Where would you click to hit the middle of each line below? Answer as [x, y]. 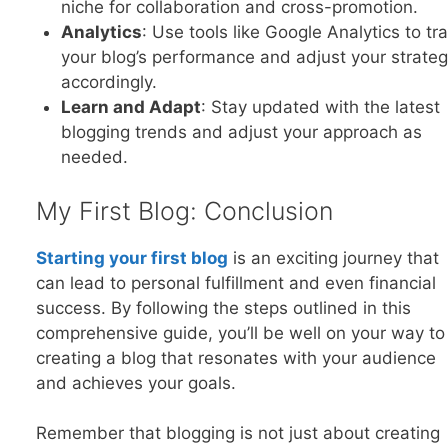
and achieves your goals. [135, 382]
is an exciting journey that [333, 257]
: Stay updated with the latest [320, 107]
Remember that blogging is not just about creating [237, 433]
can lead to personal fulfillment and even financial [235, 282]
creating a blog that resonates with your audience [235, 357]
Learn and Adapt [131, 107]
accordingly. [109, 82]
